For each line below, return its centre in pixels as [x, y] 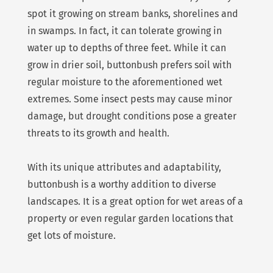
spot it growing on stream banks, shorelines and [133, 14]
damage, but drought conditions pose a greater [132, 116]
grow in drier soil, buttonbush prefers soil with [129, 65]
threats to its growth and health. [98, 133]
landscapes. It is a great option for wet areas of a [135, 202]
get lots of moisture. [71, 236]
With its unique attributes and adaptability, [124, 168]
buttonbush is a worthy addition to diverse [122, 185]
